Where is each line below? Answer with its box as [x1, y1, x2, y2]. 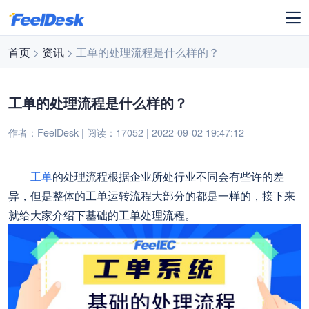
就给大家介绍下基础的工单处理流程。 [8, 207, 197, 223]
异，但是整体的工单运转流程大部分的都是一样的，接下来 [8, 188, 296, 203]
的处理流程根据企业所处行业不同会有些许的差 [52, 168, 285, 184]
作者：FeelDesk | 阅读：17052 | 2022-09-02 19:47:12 [8, 125, 245, 139]
